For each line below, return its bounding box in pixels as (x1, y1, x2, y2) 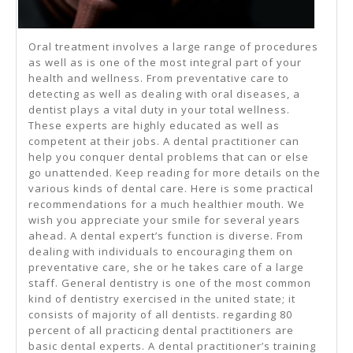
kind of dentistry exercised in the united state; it (28, 292, 295, 307)
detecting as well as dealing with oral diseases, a (28, 87, 300, 102)
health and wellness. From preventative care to (28, 71, 289, 86)
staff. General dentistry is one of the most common (28, 276, 311, 291)
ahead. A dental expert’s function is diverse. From (28, 229, 303, 243)
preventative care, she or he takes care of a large (28, 260, 304, 275)
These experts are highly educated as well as (28, 118, 280, 133)
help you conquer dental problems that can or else (28, 150, 309, 165)
